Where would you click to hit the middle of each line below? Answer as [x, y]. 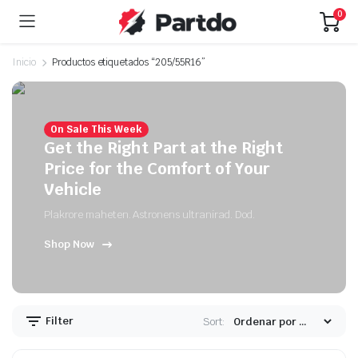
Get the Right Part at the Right [163, 148]
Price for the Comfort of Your [157, 169]
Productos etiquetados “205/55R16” [128, 62]
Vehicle [73, 189]
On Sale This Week [96, 129]
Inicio [24, 62]
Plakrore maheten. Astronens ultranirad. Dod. [149, 215]
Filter [58, 320]
